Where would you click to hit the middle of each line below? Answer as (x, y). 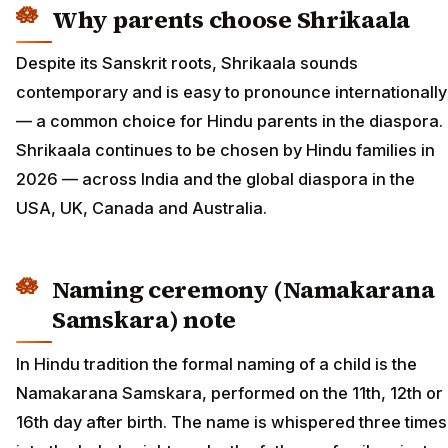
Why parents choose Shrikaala (231, 20)
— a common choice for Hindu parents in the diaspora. (229, 121)
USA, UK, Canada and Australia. (141, 208)
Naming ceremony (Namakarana (243, 290)
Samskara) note (144, 320)
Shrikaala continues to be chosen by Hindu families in (225, 150)
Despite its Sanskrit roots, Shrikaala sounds (187, 63)
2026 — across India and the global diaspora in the (215, 179)
